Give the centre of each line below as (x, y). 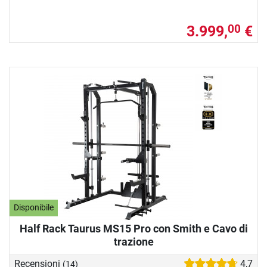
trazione (133, 241)
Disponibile (34, 208)
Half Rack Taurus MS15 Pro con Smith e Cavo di (133, 228)
